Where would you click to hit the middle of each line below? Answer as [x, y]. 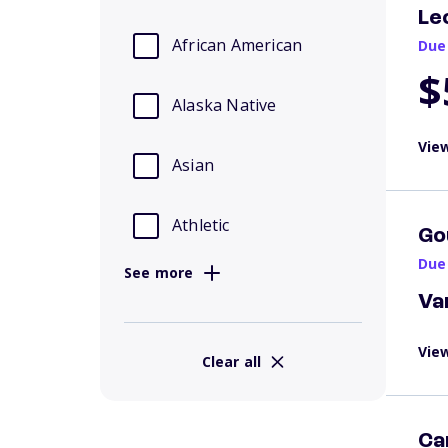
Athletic [201, 225]
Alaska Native [224, 105]
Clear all [231, 361]
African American [237, 45]
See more [159, 272]
